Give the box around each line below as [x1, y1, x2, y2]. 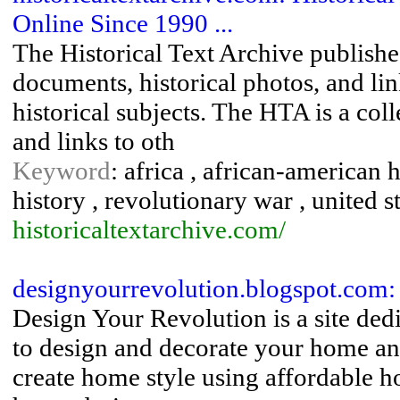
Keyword [12, 156, 111, 185]
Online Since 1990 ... [12, 9, 233, 37]
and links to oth [12, 127, 175, 155]
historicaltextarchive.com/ [12, 215, 286, 244]
